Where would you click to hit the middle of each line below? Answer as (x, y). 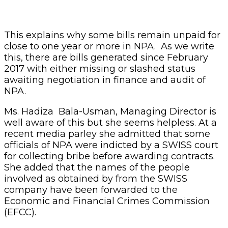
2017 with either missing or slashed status (100, 68)
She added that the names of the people (97, 167)
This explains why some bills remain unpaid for (112, 35)
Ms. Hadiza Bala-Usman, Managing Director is (110, 111)
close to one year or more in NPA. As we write (109, 46)
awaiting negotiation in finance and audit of (105, 80)
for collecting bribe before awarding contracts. (111, 156)
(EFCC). (20, 212)
